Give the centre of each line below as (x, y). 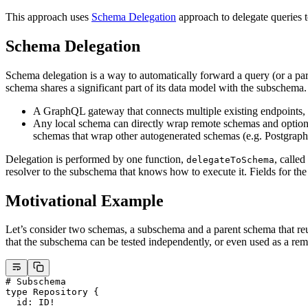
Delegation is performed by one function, (96, 159)
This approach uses (48, 16)
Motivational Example (85, 200)
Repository (58, 292)
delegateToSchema (230, 159)
